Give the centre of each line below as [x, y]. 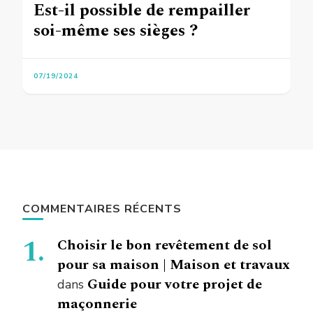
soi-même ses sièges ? [116, 31]
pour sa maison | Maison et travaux [174, 265]
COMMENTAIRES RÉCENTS [102, 209]
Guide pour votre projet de [175, 285]
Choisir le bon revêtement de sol [165, 246]
